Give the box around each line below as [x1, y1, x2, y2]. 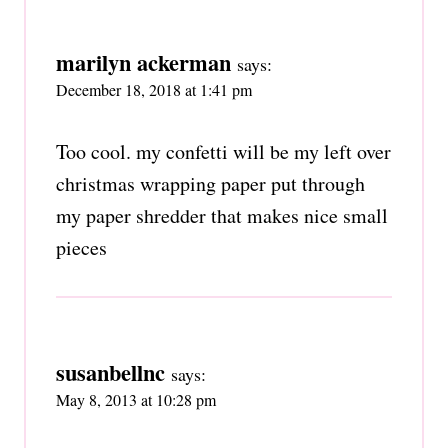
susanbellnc [56, 355, 165, 389]
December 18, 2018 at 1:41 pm [56, 78, 252, 100]
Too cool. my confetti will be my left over [56, 137, 391, 165]
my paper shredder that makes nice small [56, 201, 388, 229]
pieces [56, 233, 107, 261]
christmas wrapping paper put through [56, 169, 365, 197]
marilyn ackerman [56, 45, 231, 79]
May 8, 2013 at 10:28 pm [56, 388, 216, 410]
